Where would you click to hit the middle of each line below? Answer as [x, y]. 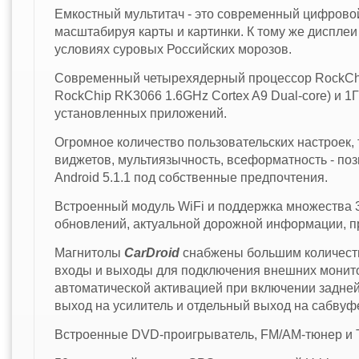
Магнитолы [89, 252]
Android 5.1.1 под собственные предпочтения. [191, 177]
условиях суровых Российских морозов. [173, 49]
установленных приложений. [140, 113]
